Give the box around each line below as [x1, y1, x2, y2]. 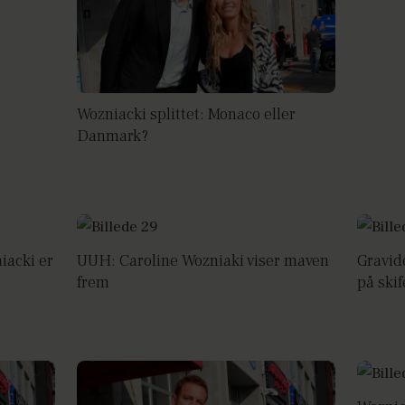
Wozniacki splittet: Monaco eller [77, 104, 297, 126]
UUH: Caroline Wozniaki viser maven [77, 250, 330, 272]
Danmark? [77, 126, 149, 147]
